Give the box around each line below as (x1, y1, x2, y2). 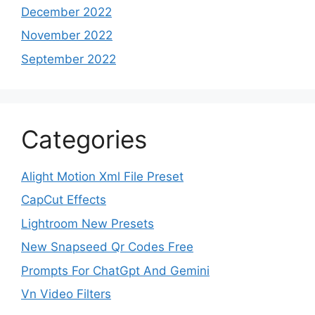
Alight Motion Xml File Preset (21, 169, 184, 184)
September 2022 (21, 51, 116, 66)
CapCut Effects (21, 193, 106, 207)
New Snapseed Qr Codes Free (21, 240, 193, 255)
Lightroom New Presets (21, 216, 154, 231)
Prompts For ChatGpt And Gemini (21, 263, 210, 278)
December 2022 (21, 4, 112, 19)
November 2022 (21, 28, 112, 43)
